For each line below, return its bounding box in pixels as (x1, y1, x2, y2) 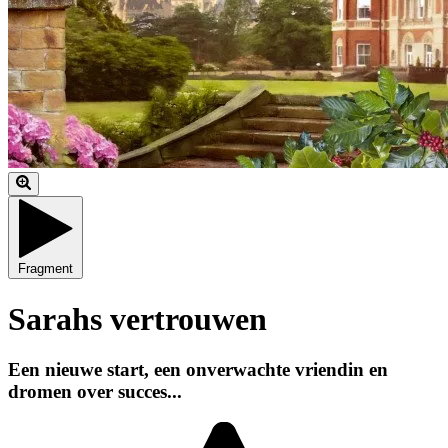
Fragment (18, 261, 73, 277)
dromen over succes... (8, 380, 182, 402)
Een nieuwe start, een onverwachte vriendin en (8, 358, 388, 380)
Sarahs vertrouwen (8, 300, 267, 337)
